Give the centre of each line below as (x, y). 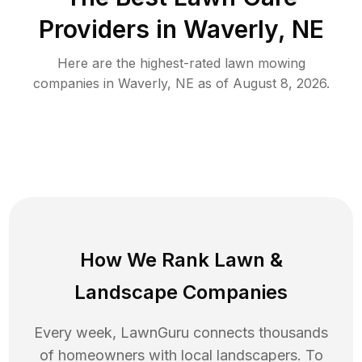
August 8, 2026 (279, 83)
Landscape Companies (181, 292)
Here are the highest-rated (141, 63)
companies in (75, 83)
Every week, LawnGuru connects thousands (181, 332)
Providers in (107, 29)
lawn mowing (265, 63)
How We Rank (147, 259)
